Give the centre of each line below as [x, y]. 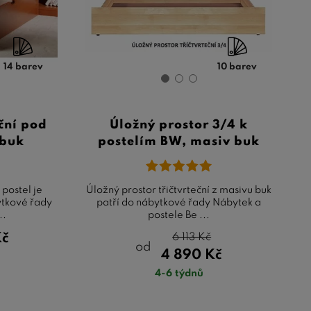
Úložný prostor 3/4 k [179, 125]
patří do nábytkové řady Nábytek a [179, 202]
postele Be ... [179, 215]
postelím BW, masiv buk [179, 141]
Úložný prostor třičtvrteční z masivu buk [179, 190]
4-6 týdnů [179, 273]
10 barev [237, 67]
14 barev [23, 67]
